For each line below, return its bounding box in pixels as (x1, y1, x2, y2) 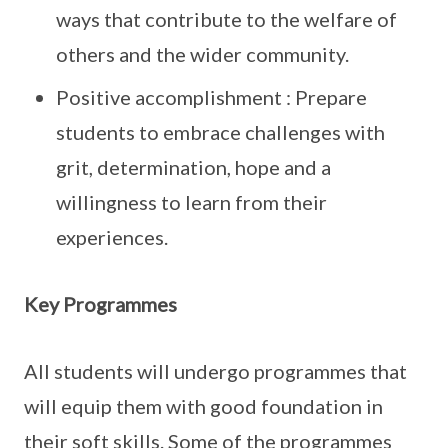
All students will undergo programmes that (24, 359, 407, 383)
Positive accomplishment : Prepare (56, 85, 367, 109)
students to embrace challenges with (56, 120, 385, 144)
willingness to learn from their (56, 190, 327, 214)
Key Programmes (24, 292, 177, 316)
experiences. (56, 225, 172, 249)
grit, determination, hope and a (56, 155, 331, 179)
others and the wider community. (56, 42, 349, 66)
